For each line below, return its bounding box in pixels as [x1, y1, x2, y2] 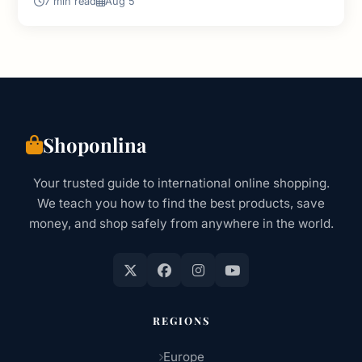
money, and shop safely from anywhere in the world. [28, 216, 334, 232]
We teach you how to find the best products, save [37, 196, 325, 212]
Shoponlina [43, 132, 146, 158]
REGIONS [152, 314, 210, 328]
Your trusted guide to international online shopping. [32, 175, 330, 192]
